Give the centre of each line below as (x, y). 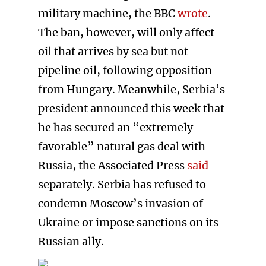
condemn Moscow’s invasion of (121, 203)
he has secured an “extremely (115, 127)
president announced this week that (131, 108)
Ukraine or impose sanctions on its (128, 222)
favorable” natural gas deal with (122, 146)
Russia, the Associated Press (113, 165)
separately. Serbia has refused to (122, 184)
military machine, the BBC (108, 13)
